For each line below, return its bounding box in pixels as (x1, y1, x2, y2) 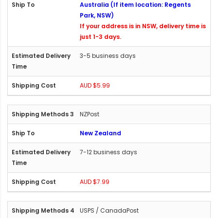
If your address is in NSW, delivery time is (80, 21, 206, 30)
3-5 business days (80, 51, 136, 60)
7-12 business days (80, 147, 137, 156)
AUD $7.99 (80, 177, 109, 186)
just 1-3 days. (80, 32, 121, 41)
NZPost (80, 109, 99, 118)
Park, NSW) (80, 11, 114, 19)
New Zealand (80, 128, 121, 137)
